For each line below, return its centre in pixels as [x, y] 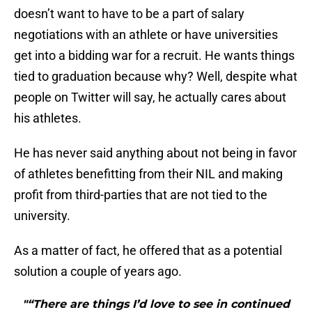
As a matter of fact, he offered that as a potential [148, 251]
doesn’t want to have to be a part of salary [129, 14]
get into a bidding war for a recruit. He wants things [154, 56]
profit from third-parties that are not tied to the [141, 195]
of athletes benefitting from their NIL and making [148, 174]
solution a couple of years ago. [98, 272]
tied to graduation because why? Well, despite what [156, 77]
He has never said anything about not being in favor [155, 153]
